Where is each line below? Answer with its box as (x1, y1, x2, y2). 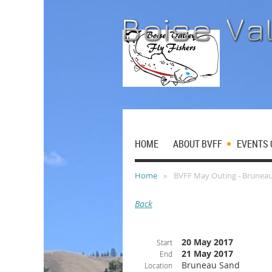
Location (144, 260, 172, 270)
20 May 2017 (182, 236, 233, 248)
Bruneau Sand (182, 259, 240, 271)
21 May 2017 (182, 248, 233, 259)
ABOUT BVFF (173, 137, 222, 151)
